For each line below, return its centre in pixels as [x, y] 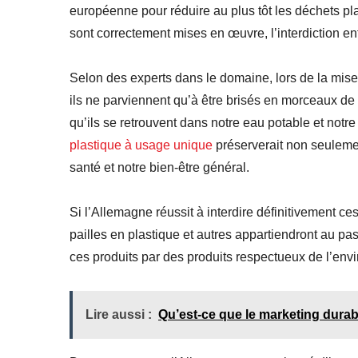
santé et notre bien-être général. [159, 167]
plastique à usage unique [141, 145]
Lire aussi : [119, 314]
